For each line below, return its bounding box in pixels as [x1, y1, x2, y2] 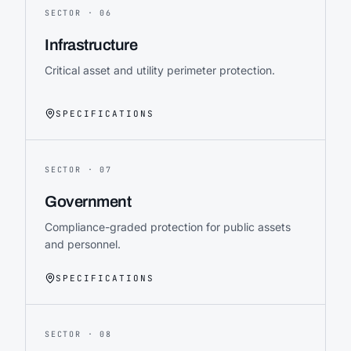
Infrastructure [45, 35, 137, 53]
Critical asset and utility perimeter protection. [45, 63, 275, 77]
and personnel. [45, 237, 121, 251]
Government [45, 192, 131, 210]
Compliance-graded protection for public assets [45, 219, 291, 233]
